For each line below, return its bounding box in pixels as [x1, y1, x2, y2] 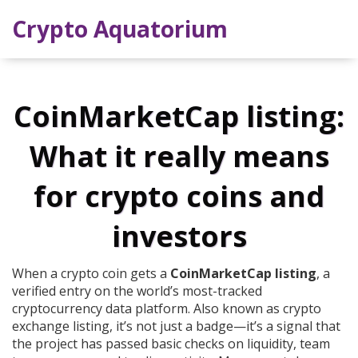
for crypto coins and [34, 177, 324, 217]
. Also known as [188, 300, 283, 318]
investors [111, 217, 247, 257]
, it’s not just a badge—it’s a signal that [109, 317, 340, 336]
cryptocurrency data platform [12, 300, 188, 318]
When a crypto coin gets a [12, 265, 170, 283]
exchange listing [12, 317, 109, 336]
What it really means [29, 137, 329, 177]
